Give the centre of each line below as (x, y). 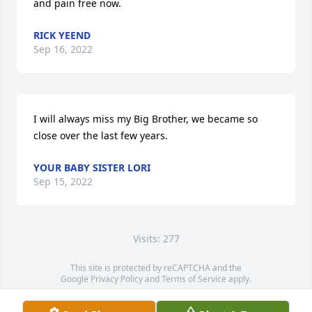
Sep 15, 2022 (63, 181)
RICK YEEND (62, 35)
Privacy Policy (117, 279)
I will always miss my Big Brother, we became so (146, 118)
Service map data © (100, 301)
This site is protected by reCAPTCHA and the (156, 267)
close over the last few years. (101, 135)
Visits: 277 (156, 238)
